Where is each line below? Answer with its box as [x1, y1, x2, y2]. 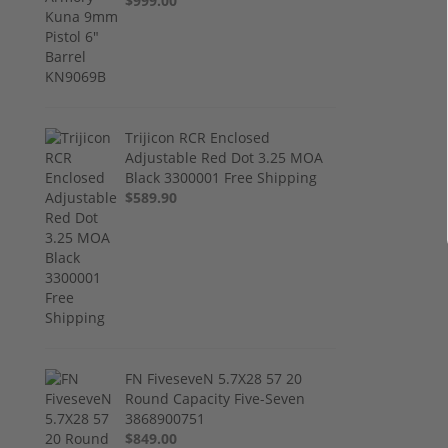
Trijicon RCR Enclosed [125, 127, 271, 147]
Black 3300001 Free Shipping [125, 167, 318, 187]
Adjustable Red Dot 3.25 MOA [125, 147, 324, 167]
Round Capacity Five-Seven [125, 388, 306, 408]
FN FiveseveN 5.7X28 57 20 [125, 368, 303, 388]
